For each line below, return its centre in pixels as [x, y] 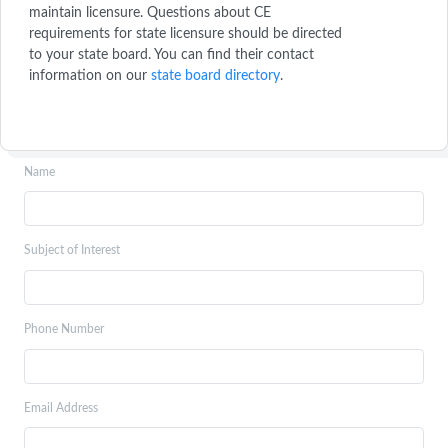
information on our [90, 76]
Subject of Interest [72, 250]
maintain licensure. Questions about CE [150, 13]
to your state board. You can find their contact [171, 55]
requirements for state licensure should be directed [185, 34]
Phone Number [64, 329]
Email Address [61, 407]
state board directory [215, 76]
